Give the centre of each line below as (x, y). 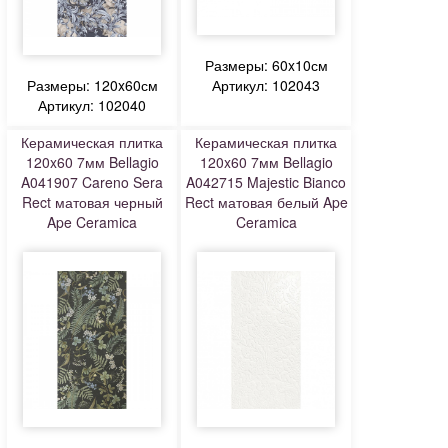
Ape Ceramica (92, 222)
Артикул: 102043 (266, 85)
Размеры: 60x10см (266, 65)
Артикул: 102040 (92, 105)
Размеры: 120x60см (92, 85)
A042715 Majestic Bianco (266, 182)
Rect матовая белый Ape (266, 202)
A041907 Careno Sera (92, 182)
